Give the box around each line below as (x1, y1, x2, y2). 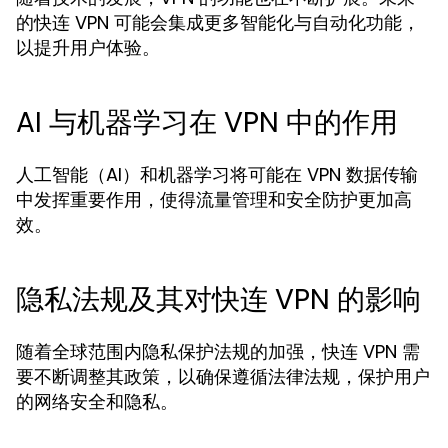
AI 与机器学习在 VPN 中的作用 (16, 103, 398, 142)
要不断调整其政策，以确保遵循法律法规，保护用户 (16, 364, 430, 389)
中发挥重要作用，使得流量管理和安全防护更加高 (16, 187, 412, 212)
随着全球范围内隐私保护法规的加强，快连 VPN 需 (16, 339, 420, 364)
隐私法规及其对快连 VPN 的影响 (16, 280, 421, 319)
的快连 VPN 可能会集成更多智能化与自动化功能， (16, 10, 420, 35)
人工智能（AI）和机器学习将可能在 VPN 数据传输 (16, 162, 418, 187)
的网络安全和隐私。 (16, 389, 178, 414)
